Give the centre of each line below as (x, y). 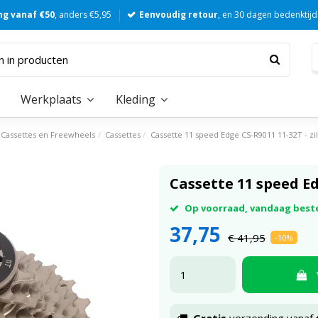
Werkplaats (53, 99)
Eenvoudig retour (179, 15)
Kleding (137, 99)
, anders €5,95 (83, 15)
